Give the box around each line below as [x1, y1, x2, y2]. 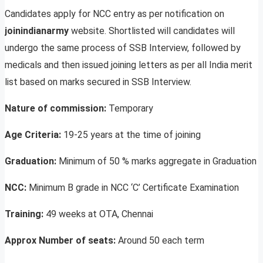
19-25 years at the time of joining [63, 129, 201, 141]
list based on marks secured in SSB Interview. [5, 76, 191, 88]
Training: [5, 208, 46, 220]
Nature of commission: [5, 103, 109, 114]
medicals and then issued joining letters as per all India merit [5, 59, 252, 71]
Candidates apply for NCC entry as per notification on [5, 8, 224, 20]
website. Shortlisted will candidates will [69, 25, 235, 37]
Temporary [109, 103, 153, 114]
